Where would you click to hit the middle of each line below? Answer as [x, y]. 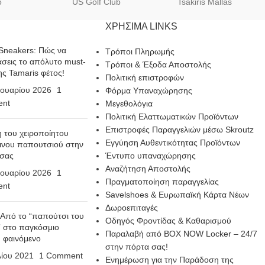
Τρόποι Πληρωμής [140, 52]
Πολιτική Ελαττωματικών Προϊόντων [172, 117]
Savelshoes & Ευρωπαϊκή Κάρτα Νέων [177, 195]
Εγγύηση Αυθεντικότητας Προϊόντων [172, 143]
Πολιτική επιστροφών [144, 78]
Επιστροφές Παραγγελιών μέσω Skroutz [179, 130]
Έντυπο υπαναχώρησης [150, 156]
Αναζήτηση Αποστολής [148, 169]
